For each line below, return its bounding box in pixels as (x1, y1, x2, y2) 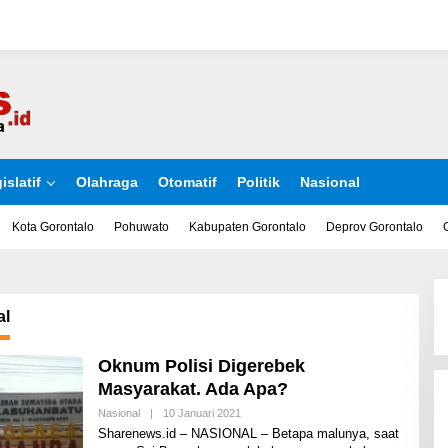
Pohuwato (114, 220, 169, 234)
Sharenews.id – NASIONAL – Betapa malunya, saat (97, 426, 399, 441)
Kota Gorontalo (12, 220, 94, 234)
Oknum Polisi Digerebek (97, 356, 305, 376)
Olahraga (76, 174, 138, 190)
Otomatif (158, 174, 217, 190)
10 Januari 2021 (162, 407, 241, 419)
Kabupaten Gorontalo (189, 220, 306, 234)
